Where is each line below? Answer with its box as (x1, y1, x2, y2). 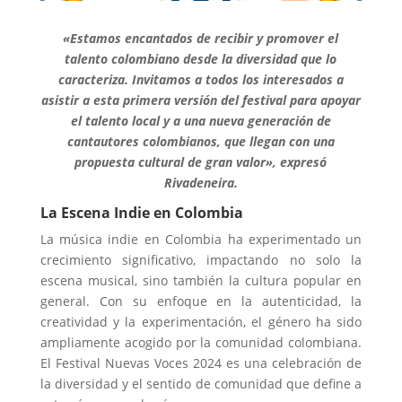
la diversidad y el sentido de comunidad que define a (39, 374, 363, 392)
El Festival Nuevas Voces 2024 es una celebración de (39, 354, 363, 371)
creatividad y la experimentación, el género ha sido (39, 312, 363, 330)
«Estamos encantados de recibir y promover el (63, 29, 339, 47)
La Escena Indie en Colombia (39, 202, 243, 223)
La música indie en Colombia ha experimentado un (39, 230, 363, 248)
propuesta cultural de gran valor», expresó (74, 153, 328, 170)
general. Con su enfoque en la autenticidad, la (39, 292, 363, 310)
